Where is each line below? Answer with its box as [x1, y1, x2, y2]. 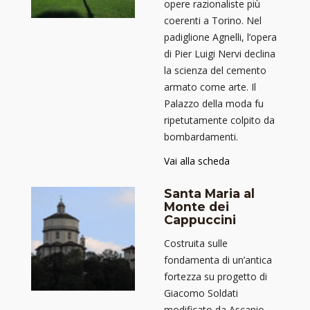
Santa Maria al [164, 186, 255, 201]
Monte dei [164, 199, 229, 215]
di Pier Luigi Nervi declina [164, 47, 275, 61]
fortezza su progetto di [164, 270, 267, 284]
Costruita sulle [164, 237, 228, 250]
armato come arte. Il [164, 80, 256, 94]
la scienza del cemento [164, 64, 266, 77]
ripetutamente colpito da [164, 113, 275, 127]
